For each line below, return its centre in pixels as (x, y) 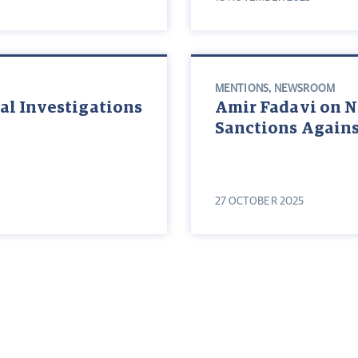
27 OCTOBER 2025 (259, 202)
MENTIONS (242, 89)
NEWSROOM (304, 89)
